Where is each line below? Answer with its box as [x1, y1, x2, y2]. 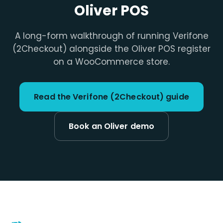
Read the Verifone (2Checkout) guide [34, 91, 189, 103]
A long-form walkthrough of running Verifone [14, 30, 209, 42]
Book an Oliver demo [69, 120, 154, 132]
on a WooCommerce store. [53, 56, 170, 68]
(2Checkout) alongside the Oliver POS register [12, 43, 211, 55]
